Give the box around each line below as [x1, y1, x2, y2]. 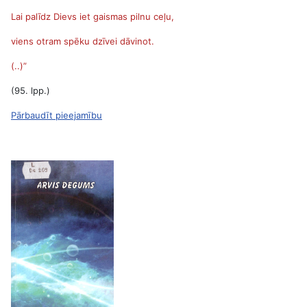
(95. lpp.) [11, 85, 50, 96]
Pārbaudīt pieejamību [11, 110, 102, 121]
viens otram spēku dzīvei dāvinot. [11, 36, 154, 47]
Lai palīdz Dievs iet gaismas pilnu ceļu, [11, 11, 174, 22]
